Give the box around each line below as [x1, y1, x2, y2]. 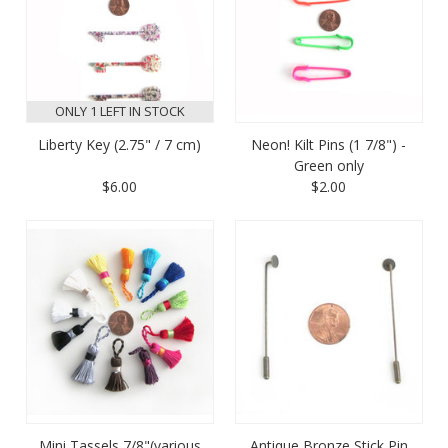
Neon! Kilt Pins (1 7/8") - [251, 134, 406, 154]
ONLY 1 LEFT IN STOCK [54, 102, 185, 120]
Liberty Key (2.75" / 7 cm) [38, 134, 201, 154]
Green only [293, 155, 364, 175]
